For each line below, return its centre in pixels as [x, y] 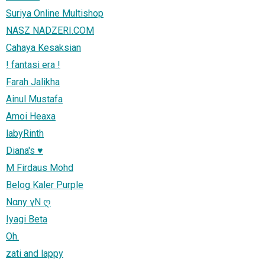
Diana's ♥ [25, 150]
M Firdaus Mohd [40, 167]
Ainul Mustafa [34, 99]
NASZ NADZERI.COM [50, 30]
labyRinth [25, 133]
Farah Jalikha [33, 82]
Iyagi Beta [27, 219]
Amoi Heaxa [31, 116]
